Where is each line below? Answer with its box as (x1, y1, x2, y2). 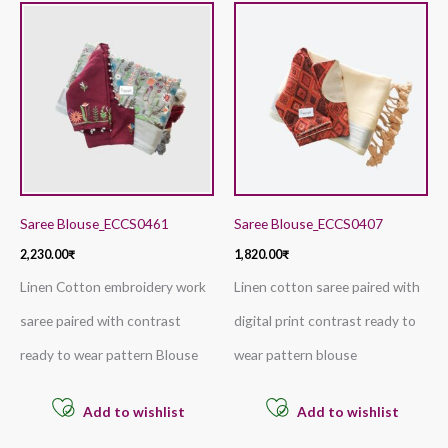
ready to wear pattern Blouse (20, 345, 198, 363)
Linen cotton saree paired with (234, 277, 420, 295)
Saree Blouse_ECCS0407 (234, 214, 383, 232)
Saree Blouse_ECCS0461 (20, 214, 169, 232)
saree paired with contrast (20, 311, 181, 329)
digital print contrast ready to (234, 311, 416, 329)
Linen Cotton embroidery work (20, 277, 206, 295)
